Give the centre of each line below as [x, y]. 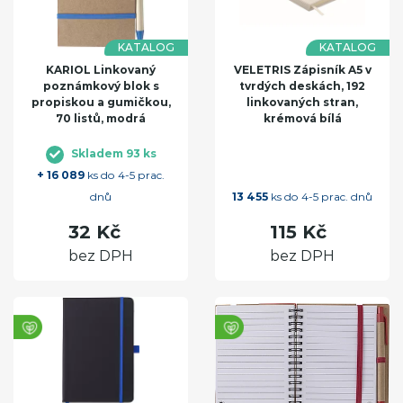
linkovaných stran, [302, 103]
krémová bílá [302, 119]
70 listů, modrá [101, 119]
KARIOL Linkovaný [101, 70]
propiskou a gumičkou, [101, 103]
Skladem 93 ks [113, 154]
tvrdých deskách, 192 [302, 86]
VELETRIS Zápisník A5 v [302, 70]
